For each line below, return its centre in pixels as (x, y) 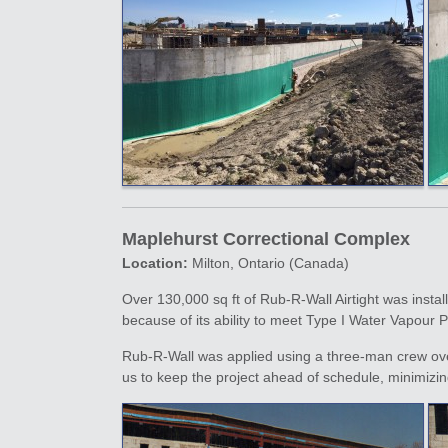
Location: (155, 263)
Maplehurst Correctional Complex (266, 239)
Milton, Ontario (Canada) (268, 263)
